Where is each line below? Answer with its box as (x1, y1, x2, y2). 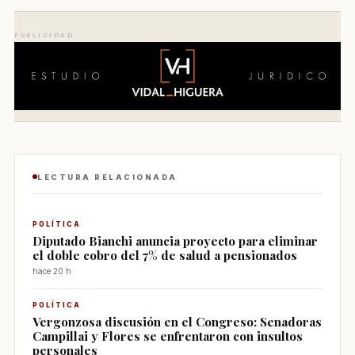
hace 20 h (32, 265, 71, 276)
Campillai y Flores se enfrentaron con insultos (32, 326, 303, 344)
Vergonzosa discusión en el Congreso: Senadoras (32, 312, 322, 330)
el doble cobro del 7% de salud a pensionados (32, 246, 297, 263)
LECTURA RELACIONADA (37, 172, 177, 181)
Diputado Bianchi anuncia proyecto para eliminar (32, 231, 318, 249)
